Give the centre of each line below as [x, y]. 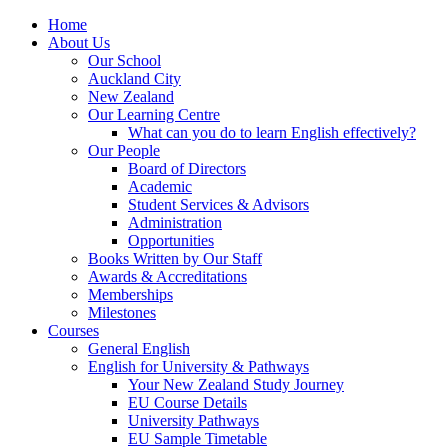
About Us [79, 42]
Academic [160, 186]
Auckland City [134, 78]
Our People [124, 150]
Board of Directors [187, 168]
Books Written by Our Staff [175, 258]
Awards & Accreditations [167, 276]
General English [139, 348]
